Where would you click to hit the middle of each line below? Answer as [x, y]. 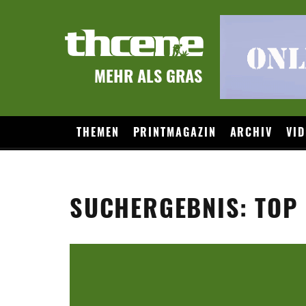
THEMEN [98, 132]
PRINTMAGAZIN [175, 132]
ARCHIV [251, 132]
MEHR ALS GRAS [148, 75]
